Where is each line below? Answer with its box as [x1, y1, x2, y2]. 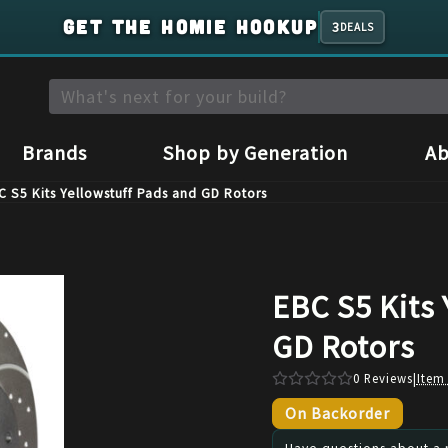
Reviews [359, 370, 413, 387]
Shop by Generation [163, 139, 349, 165]
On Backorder [285, 402, 390, 423]
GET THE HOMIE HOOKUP [62, 15, 318, 39]
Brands [21, 139, 87, 165]
